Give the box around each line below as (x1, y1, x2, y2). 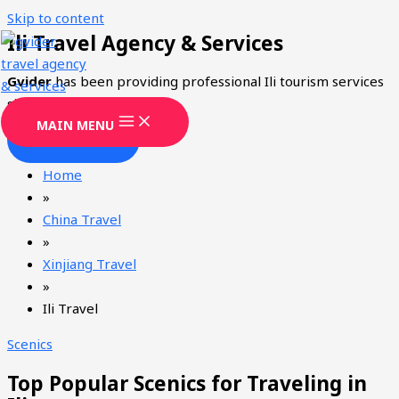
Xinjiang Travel (43, 255, 136, 273)
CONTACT (43, 131, 104, 148)
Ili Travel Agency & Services (7, 29, 283, 57)
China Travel (43, 210, 121, 228)
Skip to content (7, 9, 104, 27)
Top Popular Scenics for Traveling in (7, 369, 367, 397)
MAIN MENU (37, 117, 114, 134)
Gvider (7, 72, 52, 90)
